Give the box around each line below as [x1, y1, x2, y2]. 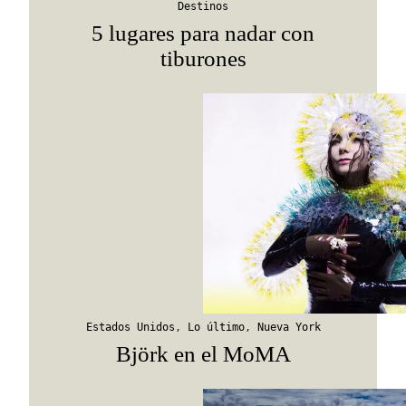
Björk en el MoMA [115, 341, 291, 366]
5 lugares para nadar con [92, 21, 314, 46]
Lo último [187, 320, 245, 333]
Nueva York [256, 320, 321, 333]
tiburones [159, 46, 246, 72]
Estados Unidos [85, 320, 175, 333]
